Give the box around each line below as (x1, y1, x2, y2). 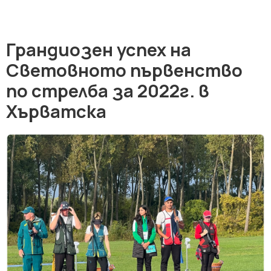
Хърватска (6, 99, 106, 123)
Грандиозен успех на (6, 37, 191, 62)
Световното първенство (6, 57, 243, 82)
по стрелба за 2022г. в (6, 78, 209, 103)
